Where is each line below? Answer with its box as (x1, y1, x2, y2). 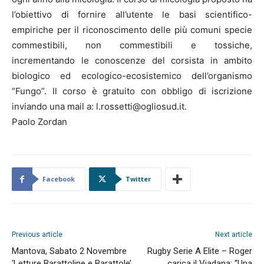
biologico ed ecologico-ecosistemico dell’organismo (12, 70, 252, 81)
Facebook (42, 174, 75, 183)
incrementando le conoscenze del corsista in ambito (12, 55, 252, 66)
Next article (215, 230, 252, 239)
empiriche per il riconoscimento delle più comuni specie (12, 24, 252, 35)
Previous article (12, 230, 62, 239)
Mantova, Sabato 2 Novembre (12, 246, 127, 256)
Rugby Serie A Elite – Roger (147, 246, 252, 256)
